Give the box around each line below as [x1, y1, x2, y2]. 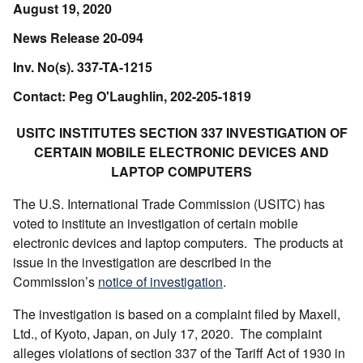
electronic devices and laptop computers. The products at [13, 233, 343, 252]
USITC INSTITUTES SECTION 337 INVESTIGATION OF [15, 122, 348, 142]
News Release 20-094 [13, 28, 143, 47]
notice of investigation [98, 271, 223, 291]
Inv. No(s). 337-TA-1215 [13, 57, 152, 76]
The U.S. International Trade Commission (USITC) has [13, 194, 325, 213]
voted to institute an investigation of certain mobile [13, 213, 298, 233]
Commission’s [13, 271, 98, 291]
